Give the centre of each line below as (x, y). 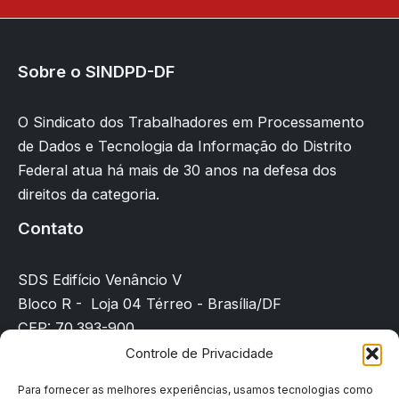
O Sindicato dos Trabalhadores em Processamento (191, 122)
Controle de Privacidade (199, 353)
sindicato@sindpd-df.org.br (110, 376)
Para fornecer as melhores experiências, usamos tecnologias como (195, 390)
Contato (51, 229)
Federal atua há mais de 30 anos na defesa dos (177, 171)
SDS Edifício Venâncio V (100, 280)
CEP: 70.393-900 (76, 328)
